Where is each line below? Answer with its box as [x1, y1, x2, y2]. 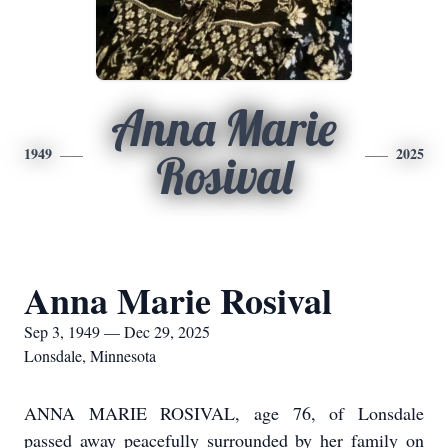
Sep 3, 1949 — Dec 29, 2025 [24, 321, 210, 342]
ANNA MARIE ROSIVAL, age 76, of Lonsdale [24, 401, 424, 425]
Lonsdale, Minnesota [24, 345, 156, 366]
